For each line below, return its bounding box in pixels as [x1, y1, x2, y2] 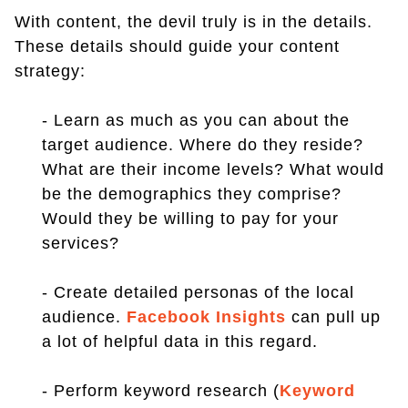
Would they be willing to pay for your [42, 209, 339, 228]
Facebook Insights [127, 308, 286, 326]
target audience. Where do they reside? [42, 136, 363, 154]
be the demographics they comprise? [42, 185, 342, 203]
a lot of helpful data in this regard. [42, 332, 318, 351]
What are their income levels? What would [42, 160, 384, 178]
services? [42, 234, 119, 252]
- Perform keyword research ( [42, 382, 280, 400]
